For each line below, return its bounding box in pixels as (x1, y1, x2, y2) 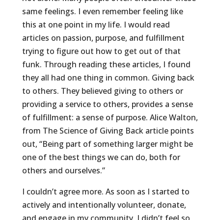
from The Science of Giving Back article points (22, 125, 194, 136)
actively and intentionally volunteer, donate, (22, 199, 186, 210)
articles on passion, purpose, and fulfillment (22, 32, 185, 43)
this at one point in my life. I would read (22, 19, 170, 30)
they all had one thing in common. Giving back (22, 72, 194, 83)
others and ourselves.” (22, 165, 105, 176)
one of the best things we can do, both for (22, 152, 180, 163)
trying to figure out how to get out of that (22, 46, 181, 56)
